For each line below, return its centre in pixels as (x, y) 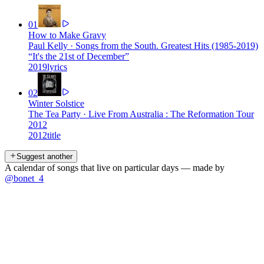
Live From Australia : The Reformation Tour (171, 114)
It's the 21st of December (79, 56)
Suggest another (44, 156)
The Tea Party (55, 114)
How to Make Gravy (67, 35)
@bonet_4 (24, 178)
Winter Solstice (56, 103)
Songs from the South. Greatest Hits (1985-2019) (167, 45)
